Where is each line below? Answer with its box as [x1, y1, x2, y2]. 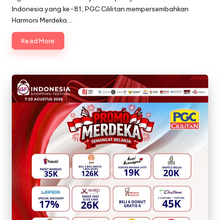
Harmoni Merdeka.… [12, 15, 73, 25]
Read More [21, 36, 55, 45]
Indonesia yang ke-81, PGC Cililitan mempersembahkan [12, 4, 189, 13]
